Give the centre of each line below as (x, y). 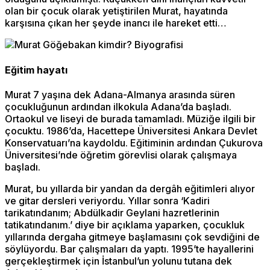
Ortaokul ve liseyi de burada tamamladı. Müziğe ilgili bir (130, 118)
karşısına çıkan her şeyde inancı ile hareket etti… (116, 23)
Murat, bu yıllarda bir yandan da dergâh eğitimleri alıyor (130, 188)
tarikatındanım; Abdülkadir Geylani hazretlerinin (112, 212)
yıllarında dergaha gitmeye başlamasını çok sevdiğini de (132, 237)
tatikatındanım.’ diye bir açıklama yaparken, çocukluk (125, 224)
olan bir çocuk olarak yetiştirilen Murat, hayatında (116, 11)
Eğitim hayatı (36, 70)
